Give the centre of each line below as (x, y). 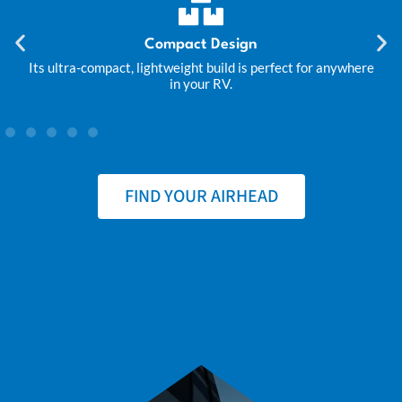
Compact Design (201, 44)
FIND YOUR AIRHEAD (201, 197)
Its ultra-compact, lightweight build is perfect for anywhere (201, 67)
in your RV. (201, 83)
